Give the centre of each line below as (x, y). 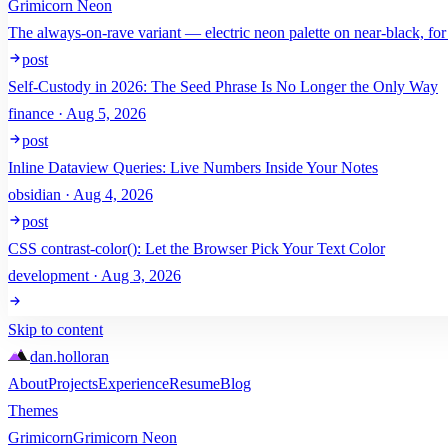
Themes (33, 410)
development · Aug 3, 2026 (94, 275)
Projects (73, 383)
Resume (194, 383)
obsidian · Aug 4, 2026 (80, 194)
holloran (83, 356)
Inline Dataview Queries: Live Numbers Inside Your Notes (193, 167)
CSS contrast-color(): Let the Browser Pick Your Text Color (196, 248)
